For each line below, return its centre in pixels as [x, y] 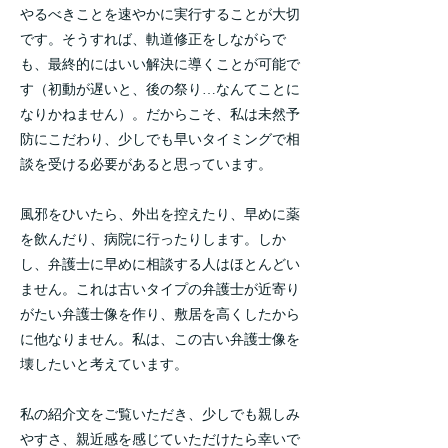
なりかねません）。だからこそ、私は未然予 [160, 114]
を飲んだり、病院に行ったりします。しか [153, 239]
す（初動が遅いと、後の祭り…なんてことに [160, 89]
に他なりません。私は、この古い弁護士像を [160, 339]
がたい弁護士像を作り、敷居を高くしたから [160, 314]
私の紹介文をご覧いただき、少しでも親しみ [160, 414]
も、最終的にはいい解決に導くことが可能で [160, 64]
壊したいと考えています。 [104, 364]
